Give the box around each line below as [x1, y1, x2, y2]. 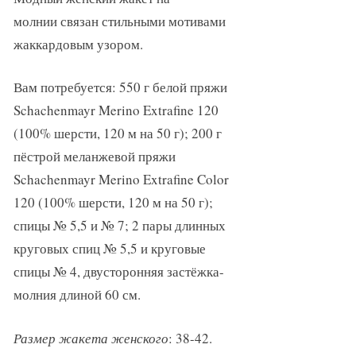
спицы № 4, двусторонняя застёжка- [13, 262, 224, 281]
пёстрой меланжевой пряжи [13, 147, 176, 166]
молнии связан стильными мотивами [13, 11, 226, 30]
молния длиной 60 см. [13, 285, 141, 304]
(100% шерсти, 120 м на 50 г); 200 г [13, 124, 222, 143]
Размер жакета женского [13, 328, 168, 347]
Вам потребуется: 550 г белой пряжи [13, 78, 227, 97]
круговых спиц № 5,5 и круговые [13, 239, 206, 258]
